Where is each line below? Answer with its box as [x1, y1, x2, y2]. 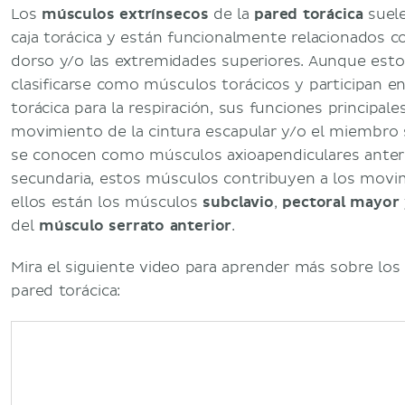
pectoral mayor [282, 193, 400, 212]
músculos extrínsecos [36, 5, 213, 24]
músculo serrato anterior [38, 217, 232, 235]
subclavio [202, 193, 274, 212]
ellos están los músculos [11, 193, 203, 212]
